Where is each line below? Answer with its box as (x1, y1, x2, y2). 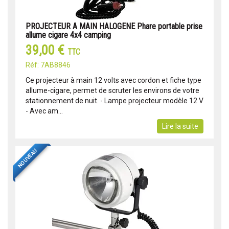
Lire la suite (162, 122, 198, 131)
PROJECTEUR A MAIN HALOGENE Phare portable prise (26, 21, 202, 32)
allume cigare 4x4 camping (26, 30, 111, 40)
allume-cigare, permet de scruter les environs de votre (26, 86, 199, 95)
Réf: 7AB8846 (26, 61, 71, 70)
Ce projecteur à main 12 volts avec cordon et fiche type (26, 76, 201, 85)
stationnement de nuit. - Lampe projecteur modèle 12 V (26, 97, 203, 105)
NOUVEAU (16, 147, 38, 170)
